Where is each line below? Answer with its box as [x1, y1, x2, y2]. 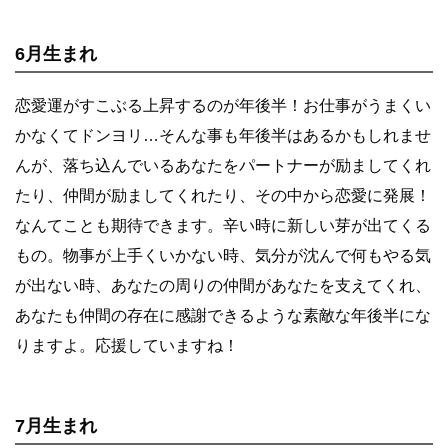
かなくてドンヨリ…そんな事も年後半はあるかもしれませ [15, 126, 431, 144]
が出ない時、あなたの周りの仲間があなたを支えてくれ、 [15, 276, 431, 294]
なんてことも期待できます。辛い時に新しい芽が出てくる [15, 216, 431, 234]
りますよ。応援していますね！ [15, 336, 239, 354]
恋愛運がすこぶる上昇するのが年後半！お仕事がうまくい [15, 96, 431, 114]
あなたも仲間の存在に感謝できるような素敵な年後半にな [15, 306, 431, 324]
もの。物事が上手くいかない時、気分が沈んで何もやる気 [15, 246, 431, 264]
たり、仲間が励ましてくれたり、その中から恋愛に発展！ [15, 186, 431, 204]
